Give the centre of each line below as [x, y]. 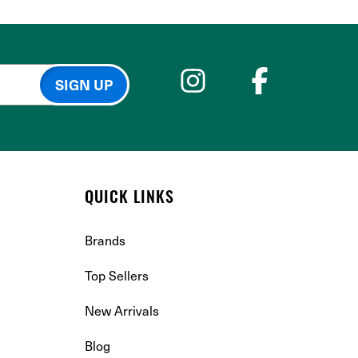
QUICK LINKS [129, 199]
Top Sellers [117, 275]
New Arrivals [122, 310]
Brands [105, 240]
